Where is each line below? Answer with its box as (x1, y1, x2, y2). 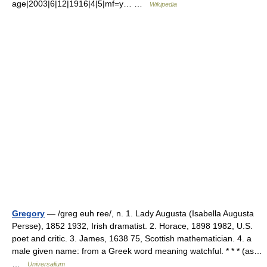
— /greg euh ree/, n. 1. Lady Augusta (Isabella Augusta (45, 209, 254, 218)
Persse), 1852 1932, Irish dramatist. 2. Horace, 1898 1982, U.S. (12, 221, 253, 231)
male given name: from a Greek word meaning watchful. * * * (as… (12, 246, 262, 256)
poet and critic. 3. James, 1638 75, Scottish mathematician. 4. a (12, 234, 252, 243)
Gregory (12, 209, 45, 218)
